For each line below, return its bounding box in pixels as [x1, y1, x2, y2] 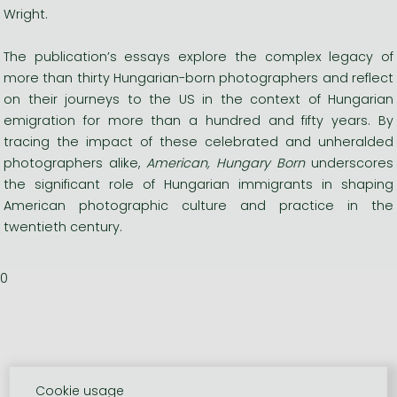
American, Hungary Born [140, 153, 312, 172]
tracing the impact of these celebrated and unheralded [4, 132, 393, 151]
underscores [311, 153, 394, 172]
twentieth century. [4, 217, 122, 236]
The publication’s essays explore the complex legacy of [4, 47, 393, 66]
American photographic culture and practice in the [4, 196, 393, 214]
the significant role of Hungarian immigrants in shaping [4, 175, 393, 193]
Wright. [4, 4, 48, 23]
